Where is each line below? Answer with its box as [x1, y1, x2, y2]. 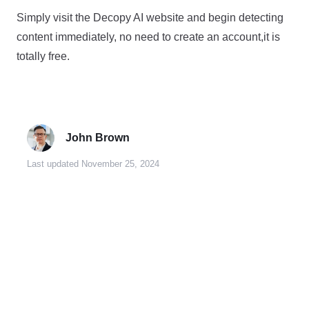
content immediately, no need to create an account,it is [17, 30, 280, 43]
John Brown [66, 131, 130, 143]
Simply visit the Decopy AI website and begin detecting [17, 11, 283, 23]
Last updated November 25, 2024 [27, 158, 159, 169]
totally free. [17, 50, 70, 62]
